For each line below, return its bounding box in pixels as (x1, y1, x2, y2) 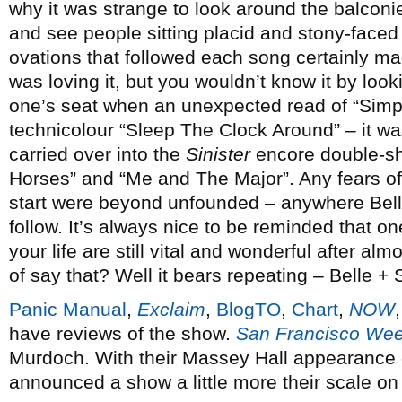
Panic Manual (9, 299, 127, 319)
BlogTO (216, 299, 281, 319)
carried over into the (9, 144, 186, 164)
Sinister (186, 144, 250, 164)
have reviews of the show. (9, 323, 236, 344)
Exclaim (137, 299, 205, 319)
